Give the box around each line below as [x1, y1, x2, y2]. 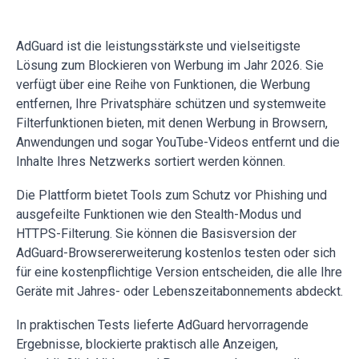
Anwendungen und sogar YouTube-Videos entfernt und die [16, 134, 340, 150]
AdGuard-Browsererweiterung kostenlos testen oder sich [16, 244, 336, 260]
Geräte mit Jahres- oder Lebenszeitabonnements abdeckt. [16, 283, 343, 299]
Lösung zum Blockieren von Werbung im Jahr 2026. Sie [16, 57, 324, 73]
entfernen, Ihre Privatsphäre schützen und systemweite [16, 95, 326, 111]
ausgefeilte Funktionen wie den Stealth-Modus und [16, 206, 301, 222]
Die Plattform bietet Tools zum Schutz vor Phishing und [16, 187, 327, 203]
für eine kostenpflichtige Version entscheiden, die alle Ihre [16, 264, 342, 280]
